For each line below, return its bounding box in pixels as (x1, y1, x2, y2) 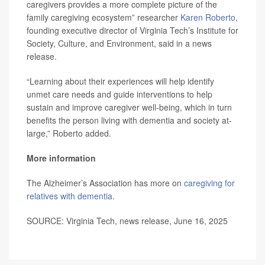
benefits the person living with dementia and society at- (27, 114, 232, 126)
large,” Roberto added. (27, 127, 111, 139)
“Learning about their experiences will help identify (27, 75, 214, 87)
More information (27, 152, 96, 164)
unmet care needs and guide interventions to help (27, 88, 212, 100)
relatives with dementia (27, 190, 112, 202)
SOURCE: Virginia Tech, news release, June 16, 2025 (27, 215, 228, 227)
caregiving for (184, 177, 235, 189)
